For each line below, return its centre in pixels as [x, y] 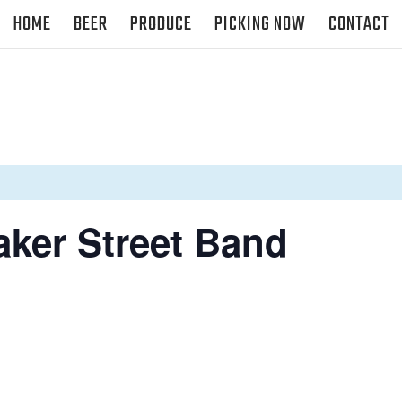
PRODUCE [161, 24]
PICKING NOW [260, 24]
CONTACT [359, 24]
